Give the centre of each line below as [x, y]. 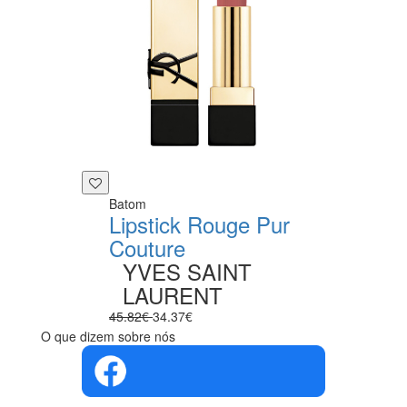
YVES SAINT [187, 271]
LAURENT [173, 294]
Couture [147, 247]
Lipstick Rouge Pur [199, 223]
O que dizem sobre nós [108, 336]
